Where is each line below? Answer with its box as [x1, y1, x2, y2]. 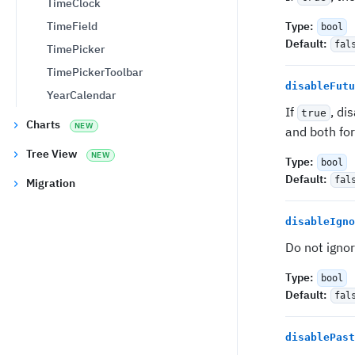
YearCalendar [47, 88, 116, 102]
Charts [26, 117, 60, 132]
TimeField [47, 19, 97, 33]
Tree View [26, 147, 77, 161]
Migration [26, 176, 75, 190]
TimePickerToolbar [47, 65, 143, 79]
